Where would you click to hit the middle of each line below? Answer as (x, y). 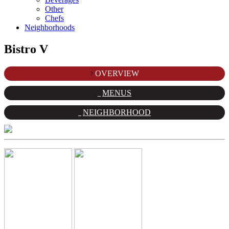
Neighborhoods (50, 28)
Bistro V (26, 49)
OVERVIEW (117, 74)
